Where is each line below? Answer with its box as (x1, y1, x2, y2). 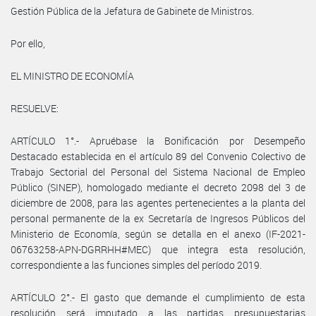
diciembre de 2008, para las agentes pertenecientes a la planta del (11, 195, 305, 209)
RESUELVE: (11, 101, 59, 115)
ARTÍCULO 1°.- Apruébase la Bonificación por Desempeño (11, 133, 305, 147)
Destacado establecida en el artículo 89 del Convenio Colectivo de (11, 149, 305, 163)
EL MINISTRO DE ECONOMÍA (11, 68, 134, 83)
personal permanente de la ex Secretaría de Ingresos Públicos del (11, 211, 305, 225)
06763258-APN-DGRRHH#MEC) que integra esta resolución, (11, 242, 305, 256)
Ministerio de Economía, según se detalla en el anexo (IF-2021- (11, 226, 305, 241)
